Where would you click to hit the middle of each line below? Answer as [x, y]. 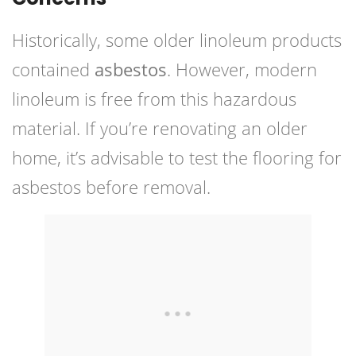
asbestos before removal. [111, 187]
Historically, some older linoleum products [177, 40]
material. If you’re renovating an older [160, 128]
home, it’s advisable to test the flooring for [177, 158]
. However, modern [242, 70]
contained [53, 70]
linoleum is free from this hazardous [154, 99]
